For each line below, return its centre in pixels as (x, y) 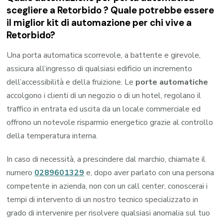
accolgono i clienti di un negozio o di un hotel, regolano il (104, 95)
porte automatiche (172, 82)
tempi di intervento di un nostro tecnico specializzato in (103, 199)
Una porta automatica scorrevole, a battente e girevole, (104, 55)
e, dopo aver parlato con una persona (150, 172)
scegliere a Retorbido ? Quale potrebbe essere (111, 10)
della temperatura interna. (52, 136)
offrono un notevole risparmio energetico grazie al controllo (110, 122)
